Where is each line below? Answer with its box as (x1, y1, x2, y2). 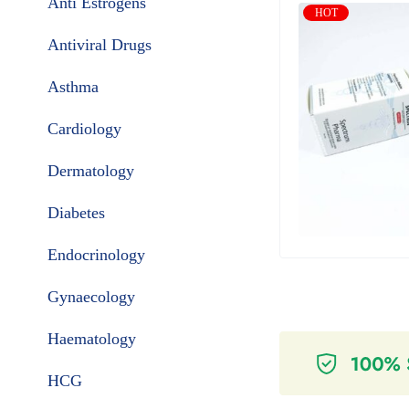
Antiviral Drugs (47, 36, 152, 54)
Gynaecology (47, 288, 135, 306)
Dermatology (47, 162, 134, 180)
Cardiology (47, 120, 121, 138)
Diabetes (47, 204, 105, 222)
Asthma (47, 78, 99, 96)
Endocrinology (47, 246, 145, 264)
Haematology (47, 330, 136, 348)
